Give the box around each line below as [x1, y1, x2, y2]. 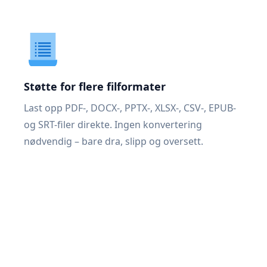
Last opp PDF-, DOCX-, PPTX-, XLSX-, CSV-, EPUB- [24, 101, 236, 114]
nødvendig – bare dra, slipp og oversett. [24, 135, 203, 148]
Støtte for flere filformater [24, 79, 166, 94]
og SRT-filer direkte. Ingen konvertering [24, 118, 202, 131]
